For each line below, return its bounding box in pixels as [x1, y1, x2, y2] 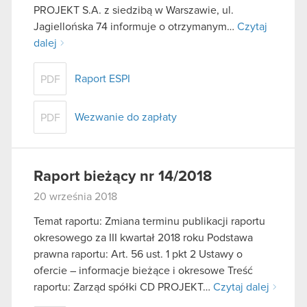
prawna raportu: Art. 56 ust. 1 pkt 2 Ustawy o [34, 248, 243, 260]
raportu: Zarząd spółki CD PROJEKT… [34, 281, 213, 293]
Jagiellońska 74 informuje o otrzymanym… [34, 21, 237, 33]
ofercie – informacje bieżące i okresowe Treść [34, 265, 253, 276]
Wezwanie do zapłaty [75, 112, 177, 123]
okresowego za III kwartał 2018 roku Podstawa [34, 232, 253, 243]
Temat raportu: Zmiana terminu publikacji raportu [34, 215, 265, 227]
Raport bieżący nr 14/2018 [34, 169, 212, 185]
